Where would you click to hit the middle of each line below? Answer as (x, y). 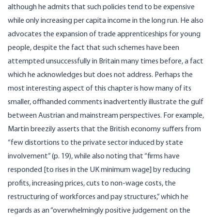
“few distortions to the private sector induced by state (95, 143)
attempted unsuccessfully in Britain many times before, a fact (106, 62)
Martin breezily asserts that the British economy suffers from (104, 130)
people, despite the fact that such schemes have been (93, 48)
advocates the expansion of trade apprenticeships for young (104, 35)
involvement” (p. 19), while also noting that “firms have (94, 157)
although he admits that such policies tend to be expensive (101, 8)
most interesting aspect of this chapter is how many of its (100, 89)
